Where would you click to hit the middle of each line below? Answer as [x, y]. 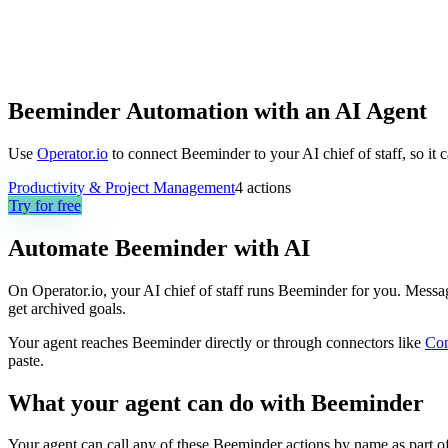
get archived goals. [67, 308]
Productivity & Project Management [121, 187]
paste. [26, 360]
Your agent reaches [70, 342]
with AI [269, 247]
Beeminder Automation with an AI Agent [217, 110]
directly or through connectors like [311, 342]
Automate [61, 247]
